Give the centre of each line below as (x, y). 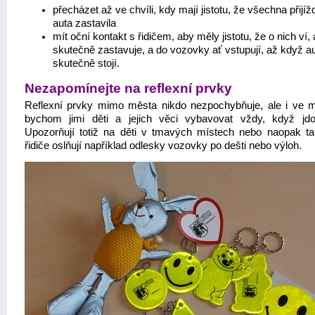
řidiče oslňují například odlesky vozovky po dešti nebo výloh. (163, 146)
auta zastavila (84, 23)
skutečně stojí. (86, 63)
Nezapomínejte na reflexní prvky (128, 88)
